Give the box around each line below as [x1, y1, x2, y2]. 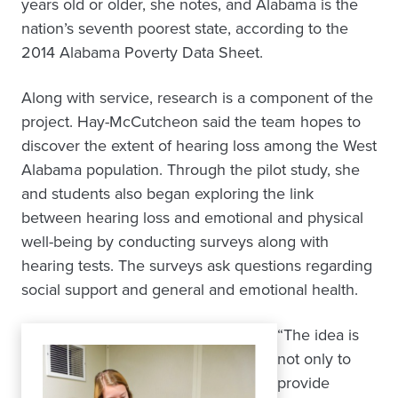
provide [277, 371, 330, 394]
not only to [277, 347, 351, 370]
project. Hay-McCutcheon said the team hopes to [21, 110, 361, 133]
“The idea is [277, 323, 359, 346]
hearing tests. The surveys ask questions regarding [21, 254, 372, 277]
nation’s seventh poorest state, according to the [21, 17, 348, 40]
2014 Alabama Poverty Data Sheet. [21, 41, 263, 64]
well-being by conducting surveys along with [21, 230, 329, 253]
